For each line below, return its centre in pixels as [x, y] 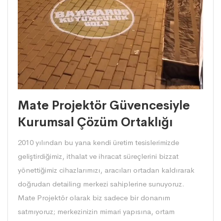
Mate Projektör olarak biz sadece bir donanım [94, 198]
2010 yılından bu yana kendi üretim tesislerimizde [98, 143]
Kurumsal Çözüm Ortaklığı [95, 122]
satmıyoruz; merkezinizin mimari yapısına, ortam [96, 212]
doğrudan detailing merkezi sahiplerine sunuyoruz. [101, 184]
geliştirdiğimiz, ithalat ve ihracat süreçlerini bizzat [98, 156]
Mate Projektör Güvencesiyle [104, 106]
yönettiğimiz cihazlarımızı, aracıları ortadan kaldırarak [106, 170]
